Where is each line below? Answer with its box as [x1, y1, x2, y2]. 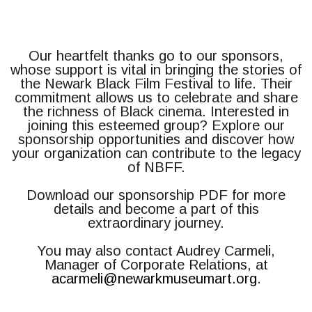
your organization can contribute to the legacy [11, 146, 301, 161]
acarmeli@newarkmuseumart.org [51, 271, 257, 286]
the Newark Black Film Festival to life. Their [19, 76, 292, 91]
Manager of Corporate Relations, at [44, 257, 268, 272]
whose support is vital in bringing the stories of [10, 62, 302, 77]
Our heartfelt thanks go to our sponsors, [29, 48, 283, 63]
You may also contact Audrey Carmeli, [37, 243, 275, 258]
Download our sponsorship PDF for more [26, 187, 286, 203]
